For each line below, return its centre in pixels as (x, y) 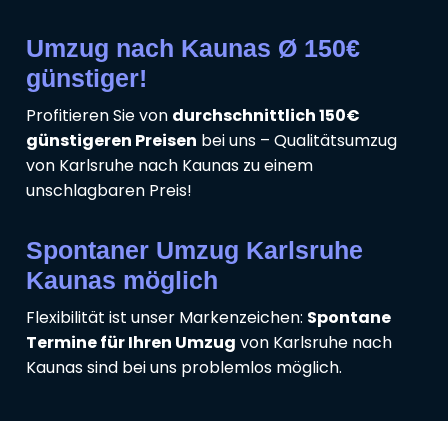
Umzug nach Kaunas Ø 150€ (193, 47)
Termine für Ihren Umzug (131, 342)
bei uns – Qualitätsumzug (297, 140)
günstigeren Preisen (111, 140)
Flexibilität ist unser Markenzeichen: (166, 317)
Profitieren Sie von (99, 115)
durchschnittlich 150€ (266, 115)
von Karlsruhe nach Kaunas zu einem (169, 165)
